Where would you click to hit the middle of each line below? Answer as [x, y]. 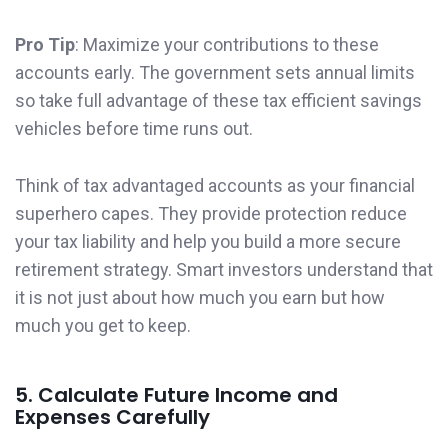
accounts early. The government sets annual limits [215, 73]
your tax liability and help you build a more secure [208, 242]
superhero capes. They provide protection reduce [211, 214]
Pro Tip [45, 45]
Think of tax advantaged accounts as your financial [215, 186]
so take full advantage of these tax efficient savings [218, 101]
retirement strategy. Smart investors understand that [224, 270]
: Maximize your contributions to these [227, 45]
